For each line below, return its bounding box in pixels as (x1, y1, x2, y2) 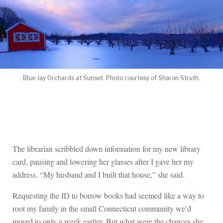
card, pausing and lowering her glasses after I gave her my (12, 156, 194, 167)
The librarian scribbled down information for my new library (12, 143, 201, 154)
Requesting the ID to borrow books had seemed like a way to (12, 190, 204, 201)
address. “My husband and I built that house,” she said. (12, 169, 185, 180)
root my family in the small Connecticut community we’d (12, 203, 191, 214)
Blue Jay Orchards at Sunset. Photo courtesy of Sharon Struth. (23, 74, 200, 82)
